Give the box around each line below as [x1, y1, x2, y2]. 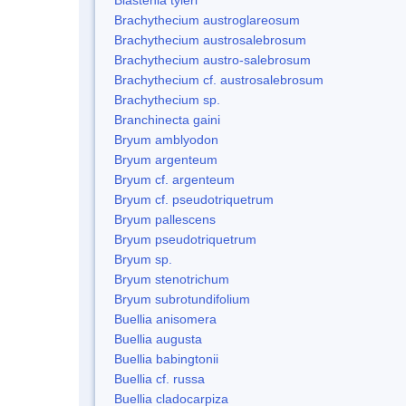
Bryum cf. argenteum [114, 171, 235, 187]
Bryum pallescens [114, 211, 216, 227]
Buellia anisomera [114, 311, 217, 326]
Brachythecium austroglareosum [114, 12, 300, 27]
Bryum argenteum [114, 151, 217, 167]
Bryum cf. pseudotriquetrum [114, 191, 274, 207]
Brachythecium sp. [114, 92, 220, 107]
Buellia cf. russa [114, 371, 205, 386]
